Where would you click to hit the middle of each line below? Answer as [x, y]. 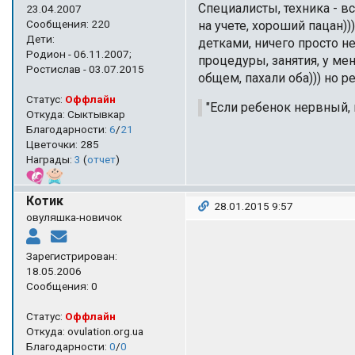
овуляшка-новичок [74, 217]
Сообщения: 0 [62, 286]
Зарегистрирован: [72, 256]
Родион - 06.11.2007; [79, 53]
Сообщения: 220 [68, 23]
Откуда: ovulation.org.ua [85, 331]
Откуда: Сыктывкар [76, 114]
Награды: [50, 159]
